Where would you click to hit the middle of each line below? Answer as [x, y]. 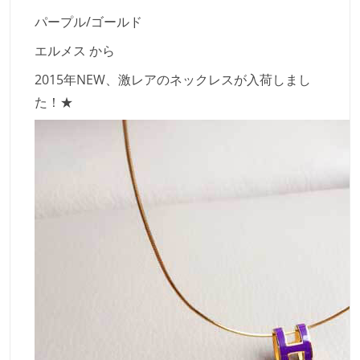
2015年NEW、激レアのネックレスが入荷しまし [173, 80]
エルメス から [75, 51]
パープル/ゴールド [88, 22]
